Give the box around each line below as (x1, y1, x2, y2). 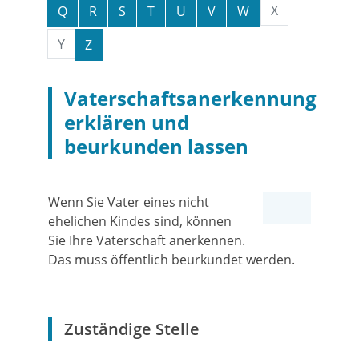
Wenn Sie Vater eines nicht (48, 193, 209, 211)
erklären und (64, 109, 189, 135)
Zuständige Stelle (64, 318, 200, 340)
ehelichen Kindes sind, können (48, 212, 232, 230)
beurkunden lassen (64, 133, 248, 159)
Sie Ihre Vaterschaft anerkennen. (48, 232, 245, 249)
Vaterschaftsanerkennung (64, 85, 317, 111)
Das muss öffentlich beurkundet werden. (48, 251, 295, 268)
